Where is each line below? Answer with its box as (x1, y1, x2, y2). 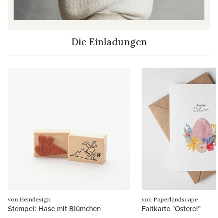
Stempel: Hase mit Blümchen (8, 203, 101, 214)
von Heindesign (8, 196, 51, 203)
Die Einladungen (71, 36, 147, 48)
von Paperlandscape (142, 196, 198, 203)
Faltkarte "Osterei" (142, 203, 200, 214)
